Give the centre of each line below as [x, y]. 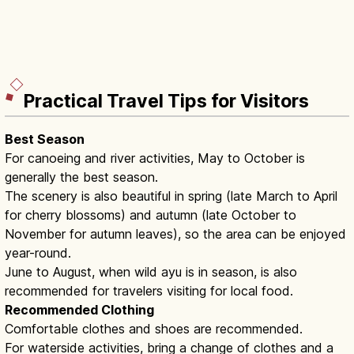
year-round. [38, 252]
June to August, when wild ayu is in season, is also [151, 271]
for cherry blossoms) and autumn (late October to [151, 215]
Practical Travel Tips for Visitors [166, 101]
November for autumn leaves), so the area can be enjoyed [175, 233]
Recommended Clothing [79, 309]
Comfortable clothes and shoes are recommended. [154, 328]
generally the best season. [81, 177]
